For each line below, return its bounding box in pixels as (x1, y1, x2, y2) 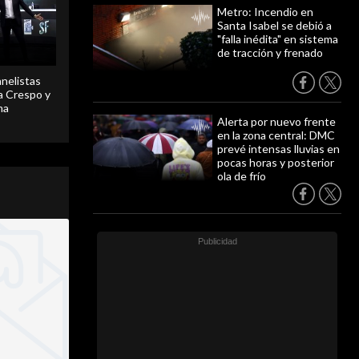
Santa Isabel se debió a (217, 18, 332, 32)
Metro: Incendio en (217, 5, 313, 18)
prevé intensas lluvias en (217, 142, 340, 155)
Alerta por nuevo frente (217, 115, 336, 128)
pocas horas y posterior (217, 155, 334, 169)
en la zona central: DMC (217, 128, 335, 142)
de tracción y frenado (217, 46, 323, 59)
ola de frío (217, 169, 266, 183)
